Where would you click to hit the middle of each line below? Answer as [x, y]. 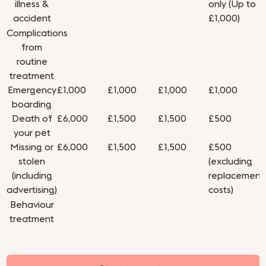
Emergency [32, 91]
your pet [32, 133]
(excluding [231, 162]
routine [32, 62]
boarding [32, 105]
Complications [37, 34]
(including [32, 176]
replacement [237, 176]
